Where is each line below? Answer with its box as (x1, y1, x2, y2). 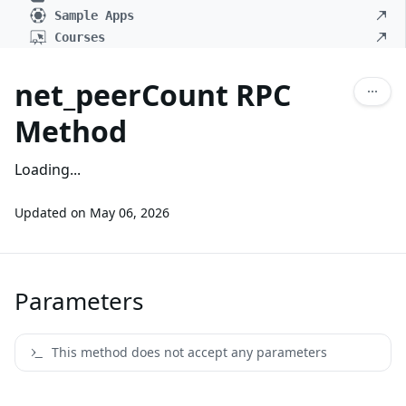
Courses (54, 30, 105, 44)
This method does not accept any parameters (52, 343, 327, 361)
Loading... (14, 159, 81, 179)
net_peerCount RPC (14, 75, 291, 114)
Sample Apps (54, 8, 134, 23)
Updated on (14, 204, 86, 221)
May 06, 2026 (90, 204, 169, 221)
